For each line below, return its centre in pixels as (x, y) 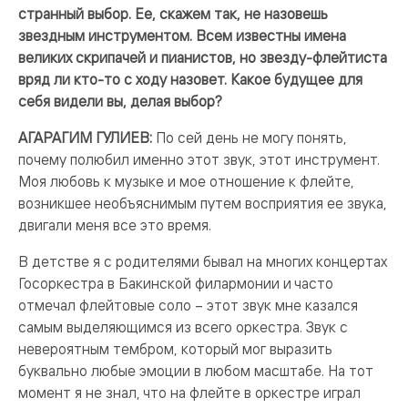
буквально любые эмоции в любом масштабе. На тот (196, 371)
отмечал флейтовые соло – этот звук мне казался (188, 305)
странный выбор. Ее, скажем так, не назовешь (173, 14)
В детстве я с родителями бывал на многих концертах (203, 261)
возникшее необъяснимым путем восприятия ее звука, (203, 203)
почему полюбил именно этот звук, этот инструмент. (199, 159)
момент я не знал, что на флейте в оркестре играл (189, 393)
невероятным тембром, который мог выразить (175, 349)
